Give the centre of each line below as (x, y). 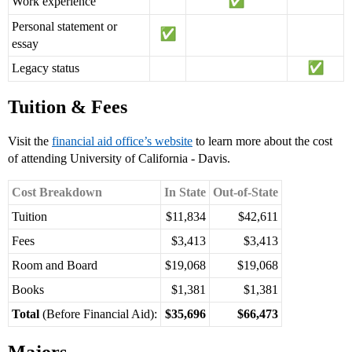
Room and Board (55, 266)
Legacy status (46, 68)
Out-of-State (246, 192)
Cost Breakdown (57, 192)
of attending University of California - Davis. (119, 159)
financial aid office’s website (122, 141)
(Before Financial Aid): (98, 314)
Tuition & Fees (68, 107)
